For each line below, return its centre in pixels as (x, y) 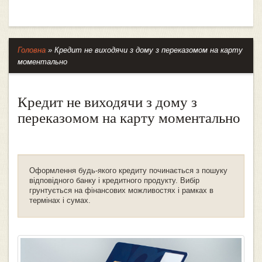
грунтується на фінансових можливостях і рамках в (121, 191)
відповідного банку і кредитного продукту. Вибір (114, 181)
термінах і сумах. (60, 201)
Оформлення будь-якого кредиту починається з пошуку (128, 171)
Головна (32, 50)
